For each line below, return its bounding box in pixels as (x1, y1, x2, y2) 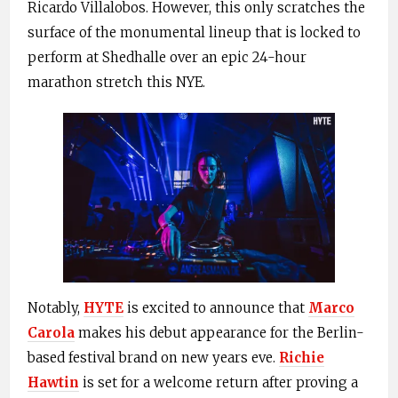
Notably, (28, 299, 84, 317)
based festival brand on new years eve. (28, 349, 279, 367)
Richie (279, 349, 324, 367)
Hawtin (28, 374, 79, 392)
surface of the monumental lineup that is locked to (28, 24, 361, 42)
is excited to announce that (123, 299, 308, 317)
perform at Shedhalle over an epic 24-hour (28, 49, 306, 67)
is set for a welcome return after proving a (79, 374, 358, 392)
